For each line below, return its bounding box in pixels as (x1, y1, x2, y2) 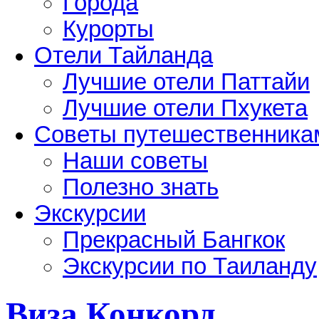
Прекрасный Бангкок (63, 226, 285, 253)
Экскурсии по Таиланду (63, 253, 317, 279)
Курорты (63, 16, 154, 42)
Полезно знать (63, 174, 219, 200)
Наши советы (63, 147, 208, 174)
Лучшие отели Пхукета (63, 95, 308, 121)
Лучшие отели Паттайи (63, 68, 310, 95)
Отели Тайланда (34, 42, 213, 68)
